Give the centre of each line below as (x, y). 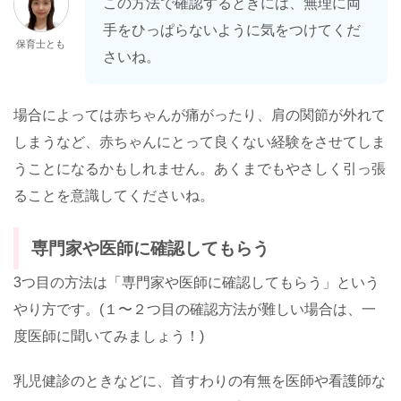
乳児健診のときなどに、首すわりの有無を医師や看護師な (200, 381)
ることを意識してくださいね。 (114, 196)
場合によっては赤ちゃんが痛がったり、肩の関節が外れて (200, 115)
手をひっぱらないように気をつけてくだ (232, 30)
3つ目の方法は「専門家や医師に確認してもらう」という (196, 283)
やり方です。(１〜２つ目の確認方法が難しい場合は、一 (195, 310)
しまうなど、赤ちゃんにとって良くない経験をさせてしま (200, 142)
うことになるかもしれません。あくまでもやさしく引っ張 (200, 169)
